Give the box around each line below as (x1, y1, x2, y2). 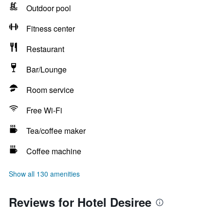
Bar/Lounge (26, 64, 67, 75)
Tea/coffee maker (26, 125, 86, 136)
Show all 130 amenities (9, 169, 80, 179)
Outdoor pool (26, 2, 71, 14)
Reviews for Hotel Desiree (9, 194, 151, 210)
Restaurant (26, 43, 64, 54)
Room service (26, 84, 74, 95)
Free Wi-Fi (26, 105, 62, 116)
